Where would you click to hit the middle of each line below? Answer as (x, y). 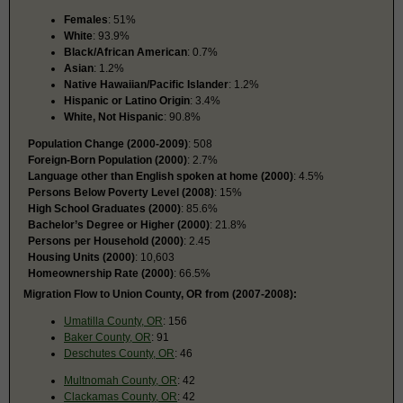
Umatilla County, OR (113, 321)
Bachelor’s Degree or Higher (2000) (119, 224)
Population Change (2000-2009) (108, 143)
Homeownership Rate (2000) (101, 273)
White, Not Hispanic (114, 116)
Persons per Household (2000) (106, 241)
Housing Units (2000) (81, 257)
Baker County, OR (107, 337)
